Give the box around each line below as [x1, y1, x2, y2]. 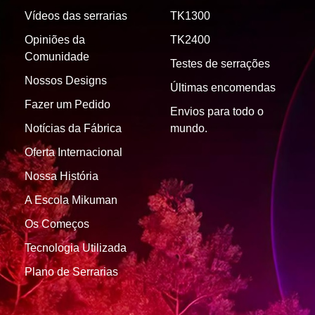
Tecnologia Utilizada [25, 241, 127, 254]
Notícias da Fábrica [25, 122, 122, 134]
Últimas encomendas [169, 81, 276, 94]
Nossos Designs [25, 74, 107, 86]
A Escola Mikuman [25, 193, 117, 206]
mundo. [169, 122, 207, 134]
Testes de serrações [169, 57, 270, 70]
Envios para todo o [169, 105, 264, 117]
